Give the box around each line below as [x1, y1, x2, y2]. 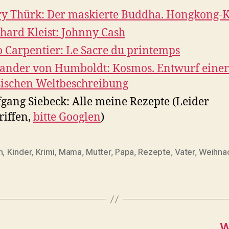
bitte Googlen [33, 110, 101, 125]
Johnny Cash [61, 26, 125, 40]
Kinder [7, 147, 32, 157]
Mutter [86, 147, 111, 157]
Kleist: [27, 26, 61, 40]
